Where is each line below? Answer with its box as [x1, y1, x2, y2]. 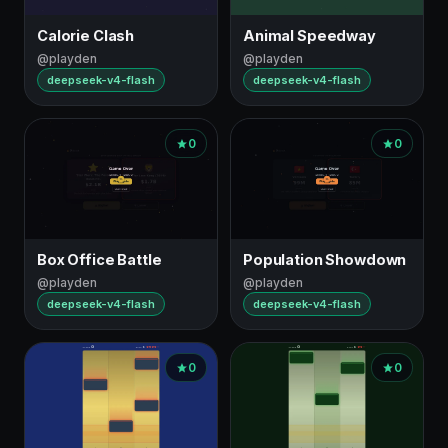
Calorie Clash [37, 27, 135, 44]
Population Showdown [243, 251, 407, 268]
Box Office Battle [37, 251, 162, 268]
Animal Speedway [243, 27, 376, 44]
